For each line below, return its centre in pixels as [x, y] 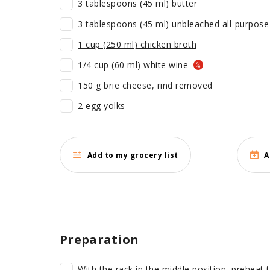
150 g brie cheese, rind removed [145, 86]
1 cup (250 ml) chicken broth [137, 45]
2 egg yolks [102, 106]
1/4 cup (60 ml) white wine [134, 65]
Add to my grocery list [133, 155]
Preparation [99, 240]
